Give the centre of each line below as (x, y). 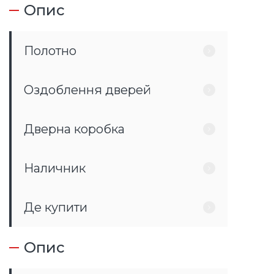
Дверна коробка (74, 129)
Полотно (50, 51)
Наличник (55, 168)
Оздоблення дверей (87, 90)
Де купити (56, 207)
